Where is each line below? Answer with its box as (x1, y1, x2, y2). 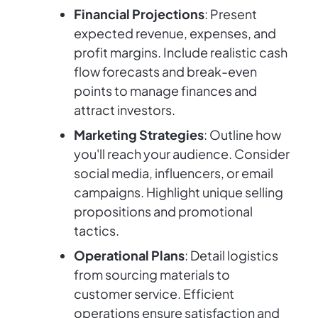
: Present (204, 6, 257, 23)
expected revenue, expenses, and (74, 25, 276, 42)
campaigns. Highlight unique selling (74, 184, 283, 201)
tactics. (74, 222, 119, 239)
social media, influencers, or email (74, 165, 273, 182)
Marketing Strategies (74, 126, 204, 143)
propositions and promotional (74, 203, 253, 220)
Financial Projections (74, 6, 204, 23)
